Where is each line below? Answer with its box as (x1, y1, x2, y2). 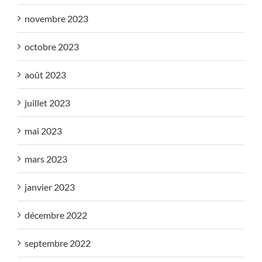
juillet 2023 (25, 96, 70, 108)
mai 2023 (25, 125, 62, 136)
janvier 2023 (25, 181, 75, 192)
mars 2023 (25, 153, 67, 164)
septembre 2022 (25, 237, 91, 249)
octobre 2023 (25, 40, 79, 52)
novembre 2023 (25, 12, 88, 24)
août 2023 (25, 68, 66, 80)
